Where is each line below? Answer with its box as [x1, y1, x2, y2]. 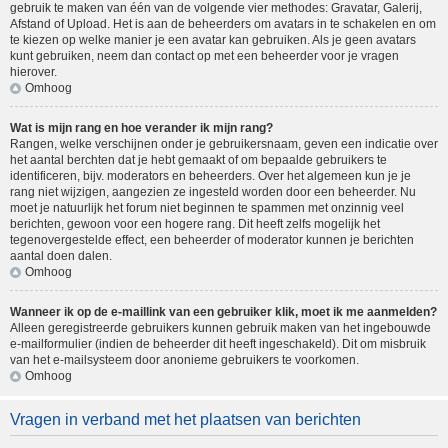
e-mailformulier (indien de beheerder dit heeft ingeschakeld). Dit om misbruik [10, 337, 426, 352]
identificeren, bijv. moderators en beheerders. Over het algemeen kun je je [10, 169, 411, 184]
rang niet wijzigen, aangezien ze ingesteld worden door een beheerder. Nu [10, 185, 416, 200]
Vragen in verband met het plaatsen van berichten [10, 411, 361, 429]
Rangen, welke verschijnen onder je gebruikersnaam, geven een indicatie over [10, 137, 438, 152]
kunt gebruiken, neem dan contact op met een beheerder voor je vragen [10, 49, 399, 64]
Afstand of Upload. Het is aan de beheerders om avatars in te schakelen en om [10, 17, 436, 32]
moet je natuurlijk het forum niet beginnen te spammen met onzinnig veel [10, 201, 404, 216]
